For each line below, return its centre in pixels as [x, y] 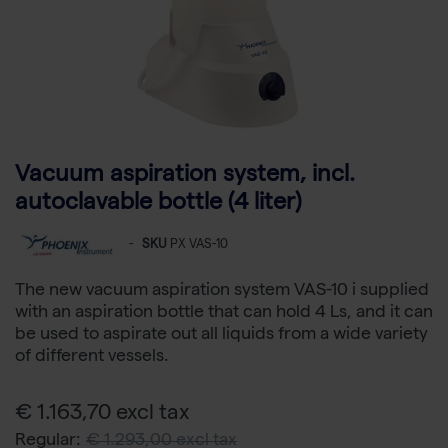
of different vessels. [92, 358]
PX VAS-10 [199, 246]
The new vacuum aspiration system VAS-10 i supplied [222, 292]
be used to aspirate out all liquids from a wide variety [221, 336]
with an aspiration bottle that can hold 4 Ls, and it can [224, 314]
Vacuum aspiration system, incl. [185, 177]
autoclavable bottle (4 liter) [158, 205]
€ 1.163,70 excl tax [102, 415]
